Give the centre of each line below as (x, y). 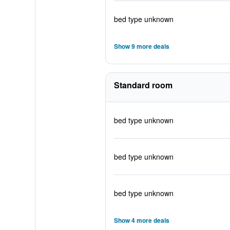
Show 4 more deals (141, 220)
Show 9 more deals (141, 46)
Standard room (143, 85)
